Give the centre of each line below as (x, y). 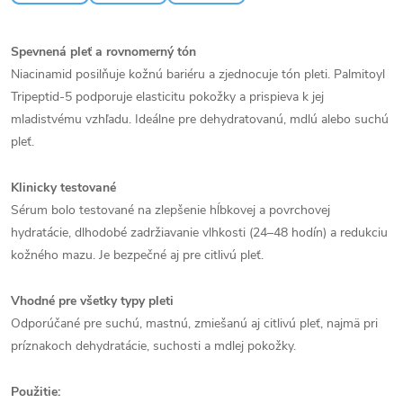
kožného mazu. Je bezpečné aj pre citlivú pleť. (137, 255)
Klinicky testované (63, 187)
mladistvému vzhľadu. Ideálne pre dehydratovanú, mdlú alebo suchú (200, 119)
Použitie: (36, 391)
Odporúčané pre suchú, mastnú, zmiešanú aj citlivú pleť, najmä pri (194, 323)
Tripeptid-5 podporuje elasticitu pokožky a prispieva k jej (167, 96)
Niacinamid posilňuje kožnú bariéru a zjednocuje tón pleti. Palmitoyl (198, 74)
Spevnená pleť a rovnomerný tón (103, 51)
